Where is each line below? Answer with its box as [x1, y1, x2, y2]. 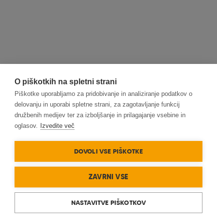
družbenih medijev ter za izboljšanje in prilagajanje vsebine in [15, 111, 186, 119]
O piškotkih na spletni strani [15, 77, 117, 86]
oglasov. [15, 122, 38, 129]
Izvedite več [40, 122, 75, 129]
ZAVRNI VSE [89, 173, 128, 181]
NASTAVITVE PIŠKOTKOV [71, 199, 146, 206]
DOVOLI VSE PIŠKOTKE [74, 147, 143, 155]
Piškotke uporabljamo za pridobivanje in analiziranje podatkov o [15, 90, 192, 97]
